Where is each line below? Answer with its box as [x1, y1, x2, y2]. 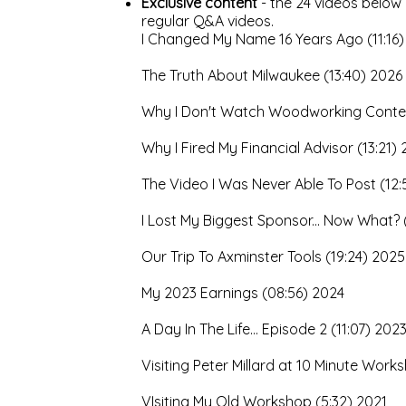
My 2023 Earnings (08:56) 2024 [141, 284, 344, 302]
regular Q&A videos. [141, 12, 277, 30]
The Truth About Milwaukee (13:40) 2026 [141, 66, 402, 84]
